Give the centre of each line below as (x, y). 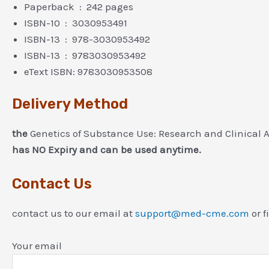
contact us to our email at (74, 213)
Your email (37, 245)
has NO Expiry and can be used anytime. (107, 150)
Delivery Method (70, 104)
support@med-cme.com (192, 213)
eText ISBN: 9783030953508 (88, 71)
